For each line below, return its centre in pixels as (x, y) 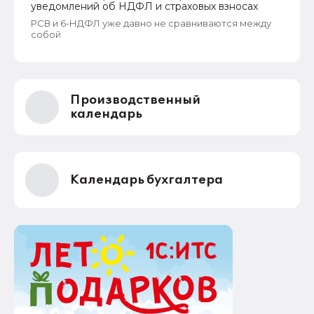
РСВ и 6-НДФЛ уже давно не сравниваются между (151, 23)
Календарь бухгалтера (146, 180)
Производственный (135, 100)
